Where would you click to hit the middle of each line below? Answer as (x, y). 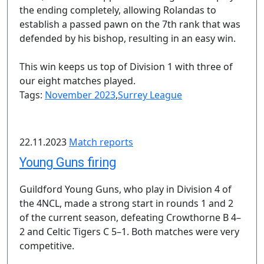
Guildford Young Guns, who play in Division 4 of (126, 189)
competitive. (47, 246)
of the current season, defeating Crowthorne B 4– (130, 217)
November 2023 (80, 95)
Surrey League (150, 95)
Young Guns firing (68, 162)
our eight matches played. (77, 81)
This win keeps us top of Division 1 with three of (126, 67)
